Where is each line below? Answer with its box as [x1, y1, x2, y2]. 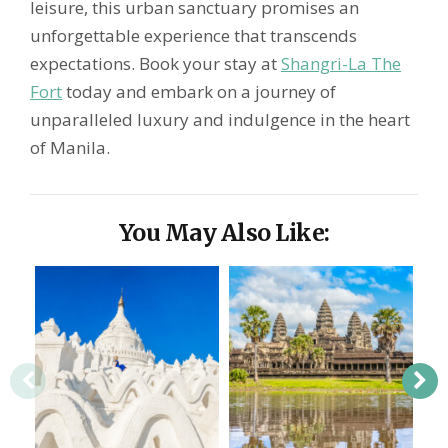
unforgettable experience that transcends [30, 24, 357, 47]
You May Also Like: [118, 218, 330, 247]
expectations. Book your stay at [30, 52, 281, 75]
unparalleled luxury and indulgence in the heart [30, 108, 410, 131]
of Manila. [30, 136, 110, 159]
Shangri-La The [281, 52, 401, 75]
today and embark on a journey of [62, 80, 336, 103]
